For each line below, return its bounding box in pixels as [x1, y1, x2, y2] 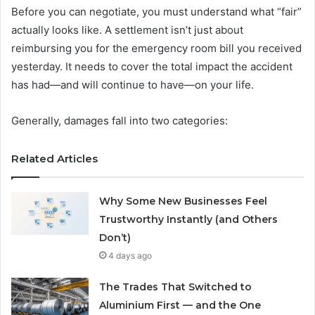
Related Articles [11, 152, 98, 166]
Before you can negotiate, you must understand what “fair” [11, 5, 302, 19]
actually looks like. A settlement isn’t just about [11, 23, 243, 37]
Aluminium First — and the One [99, 299, 262, 312]
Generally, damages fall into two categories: [11, 114, 228, 128]
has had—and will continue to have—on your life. [11, 78, 254, 92]
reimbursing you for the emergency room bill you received [11, 41, 302, 56]
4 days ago [108, 250, 153, 262]
